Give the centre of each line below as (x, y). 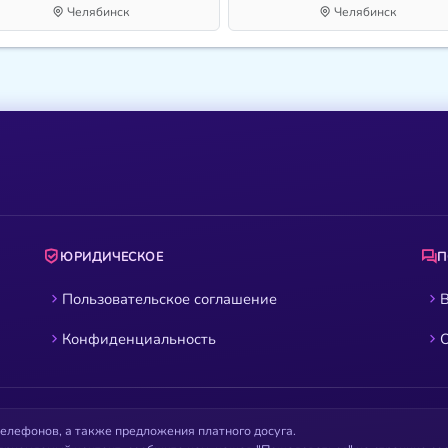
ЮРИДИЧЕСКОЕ (111, 257)
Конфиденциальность (139, 338)
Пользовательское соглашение (170, 298)
